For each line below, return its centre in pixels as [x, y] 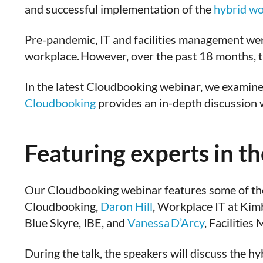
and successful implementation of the [119, 9]
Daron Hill [127, 206]
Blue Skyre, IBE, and [76, 222]
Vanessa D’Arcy [166, 222]
